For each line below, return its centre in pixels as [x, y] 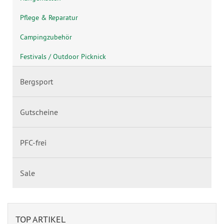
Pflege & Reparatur [49, 17]
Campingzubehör [46, 37]
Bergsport [36, 82]
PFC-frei [33, 143]
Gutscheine [39, 112]
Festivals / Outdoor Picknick [63, 56]
